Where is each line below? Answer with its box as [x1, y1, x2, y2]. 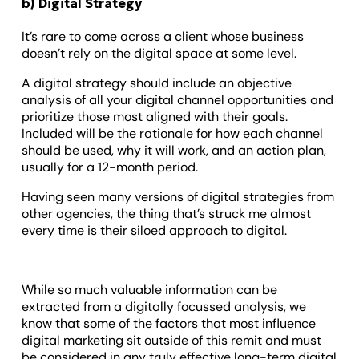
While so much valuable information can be [22, 280, 278, 298]
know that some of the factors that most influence [22, 314, 317, 332]
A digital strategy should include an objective [22, 74, 292, 91]
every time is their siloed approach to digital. [22, 221, 291, 239]
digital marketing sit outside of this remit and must [22, 331, 322, 349]
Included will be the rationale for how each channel [22, 124, 324, 142]
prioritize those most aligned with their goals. [22, 107, 288, 125]
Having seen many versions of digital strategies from [22, 188, 335, 205]
